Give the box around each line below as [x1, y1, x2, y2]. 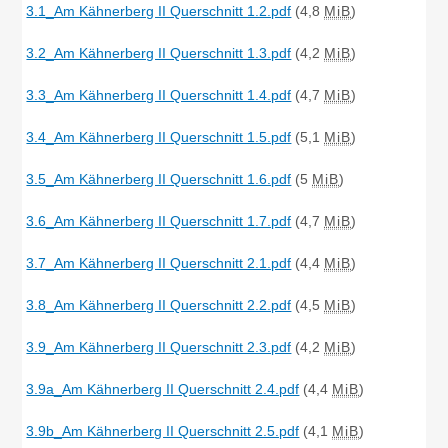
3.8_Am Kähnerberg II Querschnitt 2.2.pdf [26, 296, 292, 313]
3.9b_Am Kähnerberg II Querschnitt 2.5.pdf [26, 422, 300, 439]
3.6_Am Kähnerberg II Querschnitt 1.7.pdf [26, 212, 292, 229]
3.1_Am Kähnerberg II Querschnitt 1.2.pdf [26, 2, 292, 19]
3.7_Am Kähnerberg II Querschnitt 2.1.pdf [26, 254, 292, 271]
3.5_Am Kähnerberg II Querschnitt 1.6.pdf [26, 170, 292, 187]
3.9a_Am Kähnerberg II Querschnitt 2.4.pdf [26, 380, 300, 397]
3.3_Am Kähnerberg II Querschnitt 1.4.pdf [26, 86, 292, 103]
